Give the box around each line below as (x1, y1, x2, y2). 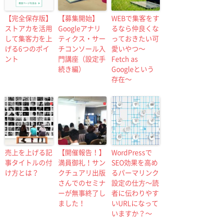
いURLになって (111, 198, 158, 208)
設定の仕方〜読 (111, 177, 159, 187)
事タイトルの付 (5, 157, 52, 167)
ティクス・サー (58, 33, 106, 43)
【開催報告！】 (58, 147, 106, 157)
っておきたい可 (111, 33, 159, 43)
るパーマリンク (111, 167, 159, 177)
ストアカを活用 (5, 23, 52, 33)
